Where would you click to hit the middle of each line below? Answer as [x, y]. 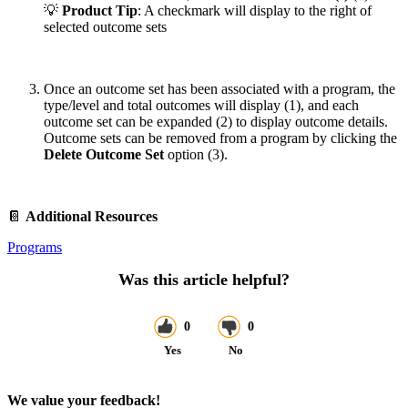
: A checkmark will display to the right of [255, 10]
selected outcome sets [105, 26]
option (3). [196, 154]
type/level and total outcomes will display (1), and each [201, 105]
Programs [35, 247]
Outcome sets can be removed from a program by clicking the [220, 138]
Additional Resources [92, 216]
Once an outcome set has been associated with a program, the [219, 88]
